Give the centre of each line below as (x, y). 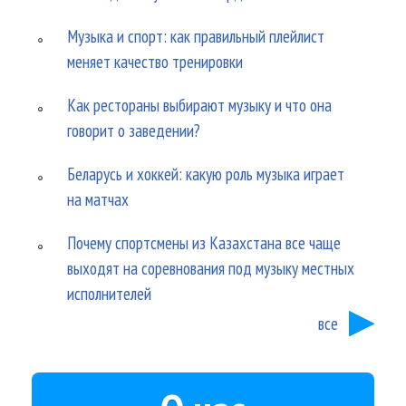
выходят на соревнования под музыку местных (211, 268)
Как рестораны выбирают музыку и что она (200, 105)
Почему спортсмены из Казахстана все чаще (204, 243)
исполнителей (110, 294)
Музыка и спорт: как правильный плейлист (196, 36)
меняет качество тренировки (155, 62)
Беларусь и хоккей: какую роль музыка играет (206, 174)
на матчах (98, 199)
